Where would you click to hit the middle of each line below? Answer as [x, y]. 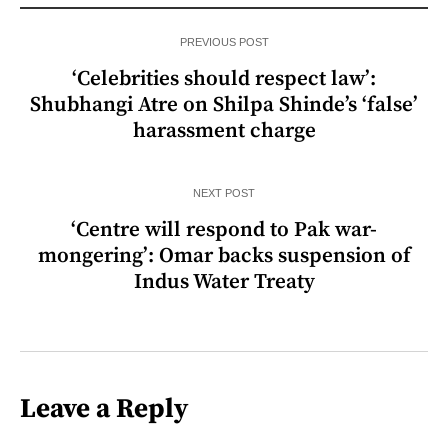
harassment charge [224, 130]
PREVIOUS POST [224, 41]
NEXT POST [224, 192]
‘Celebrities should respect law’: [224, 78]
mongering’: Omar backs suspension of [224, 255]
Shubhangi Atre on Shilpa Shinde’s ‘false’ [224, 104]
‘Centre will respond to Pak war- [224, 229]
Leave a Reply [104, 408]
